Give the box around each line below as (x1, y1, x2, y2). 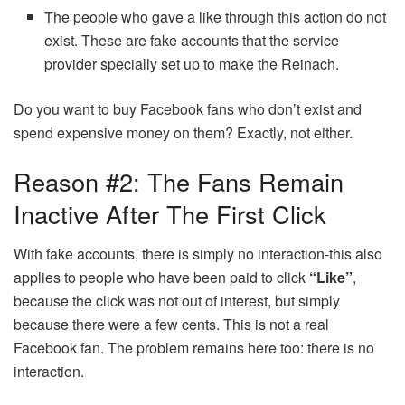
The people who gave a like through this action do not (44, 5, 387, 27)
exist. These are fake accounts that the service (44, 29, 340, 51)
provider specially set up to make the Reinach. (44, 52, 340, 74)
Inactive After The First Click (14, 195, 326, 231)
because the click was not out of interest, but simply (14, 290, 340, 312)
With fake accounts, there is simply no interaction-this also (14, 243, 382, 265)
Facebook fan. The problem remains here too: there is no (14, 337, 374, 359)
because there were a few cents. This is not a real (14, 314, 329, 335)
